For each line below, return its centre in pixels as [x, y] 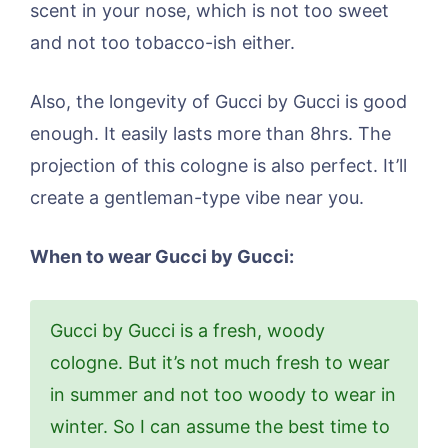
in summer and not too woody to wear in [223, 395]
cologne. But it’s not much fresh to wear [220, 363]
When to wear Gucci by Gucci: [162, 257]
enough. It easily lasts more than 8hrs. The [210, 134]
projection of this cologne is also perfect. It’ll [218, 166]
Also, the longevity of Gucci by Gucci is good [218, 102]
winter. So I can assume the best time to [220, 427]
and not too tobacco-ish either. [162, 43]
